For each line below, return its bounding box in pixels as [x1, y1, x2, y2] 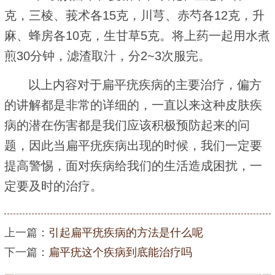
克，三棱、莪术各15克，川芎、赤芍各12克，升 [4, 8, 265, 22]
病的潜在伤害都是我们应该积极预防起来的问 [4, 118, 250, 132]
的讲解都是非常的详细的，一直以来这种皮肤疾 [4, 98, 262, 112]
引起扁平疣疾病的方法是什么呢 [48, 226, 203, 239]
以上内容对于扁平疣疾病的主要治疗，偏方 [28, 77, 262, 91]
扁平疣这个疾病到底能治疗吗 [48, 246, 192, 258]
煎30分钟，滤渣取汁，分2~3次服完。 [4, 48, 211, 63]
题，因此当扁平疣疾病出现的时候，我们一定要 [4, 138, 262, 152]
